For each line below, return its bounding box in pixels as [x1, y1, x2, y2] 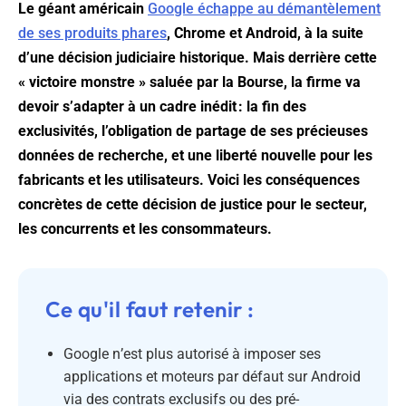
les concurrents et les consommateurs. [18, 220, 272, 238]
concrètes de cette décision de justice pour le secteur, [18, 196, 367, 214]
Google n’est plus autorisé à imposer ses [63, 345, 321, 363]
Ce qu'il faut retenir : [45, 295, 255, 324]
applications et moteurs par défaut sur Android [63, 368, 361, 386]
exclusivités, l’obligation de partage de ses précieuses [18, 122, 368, 140]
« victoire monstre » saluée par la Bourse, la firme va [18, 73, 361, 92]
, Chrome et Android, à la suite [167, 24, 363, 43]
